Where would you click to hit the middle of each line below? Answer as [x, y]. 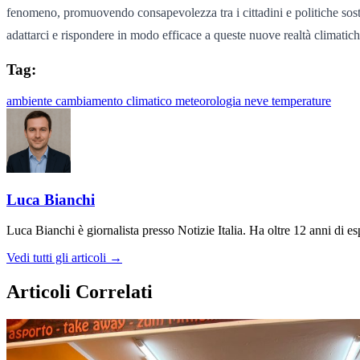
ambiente [31, 101]
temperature [301, 101]
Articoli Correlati [80, 292]
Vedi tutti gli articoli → [64, 258]
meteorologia [210, 101]
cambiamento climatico [115, 101]
